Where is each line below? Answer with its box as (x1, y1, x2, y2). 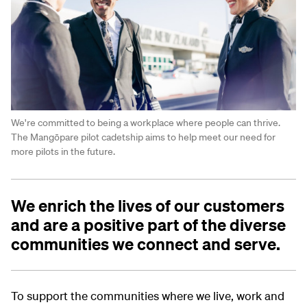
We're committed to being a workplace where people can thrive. (11, 116, 280, 129)
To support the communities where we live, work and (11, 288, 284, 303)
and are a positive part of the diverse (11, 214, 286, 235)
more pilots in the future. (11, 145, 115, 158)
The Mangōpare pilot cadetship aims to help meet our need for (11, 130, 275, 143)
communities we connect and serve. (11, 233, 280, 254)
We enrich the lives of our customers (11, 195, 284, 216)
